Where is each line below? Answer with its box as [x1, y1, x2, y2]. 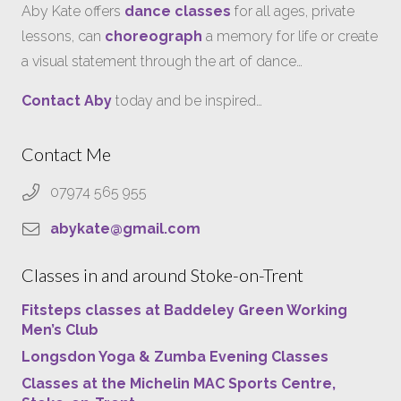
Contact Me [21, 143, 111, 165]
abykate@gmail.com [50, 219, 200, 237]
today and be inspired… [112, 92, 262, 109]
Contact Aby [21, 92, 112, 109]
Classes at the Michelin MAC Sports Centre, [21, 374, 336, 392]
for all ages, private [231, 3, 354, 20]
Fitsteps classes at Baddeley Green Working [21, 301, 347, 319]
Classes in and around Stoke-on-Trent [21, 263, 303, 286]
